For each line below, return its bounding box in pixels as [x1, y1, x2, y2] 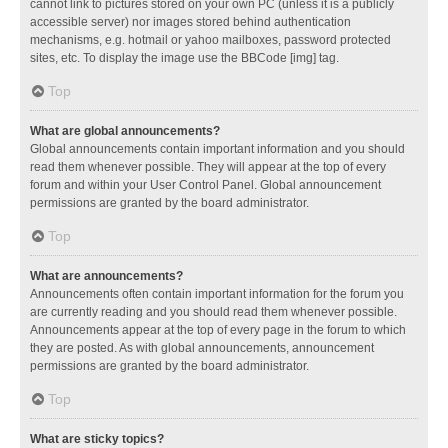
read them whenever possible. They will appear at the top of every [30, 159, 386, 174]
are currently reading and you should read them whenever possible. [30, 304, 397, 319]
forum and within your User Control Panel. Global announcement [30, 177, 381, 192]
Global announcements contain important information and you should [30, 141, 405, 156]
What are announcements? [30, 268, 183, 283]
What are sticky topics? [30, 431, 164, 446]
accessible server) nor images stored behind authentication [30, 14, 351, 29]
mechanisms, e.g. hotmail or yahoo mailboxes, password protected [30, 32, 391, 47]
